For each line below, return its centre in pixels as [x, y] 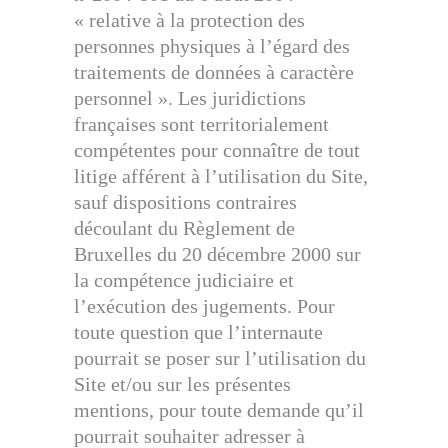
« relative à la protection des [189, 20]
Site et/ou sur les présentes [182, 384]
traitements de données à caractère [214, 72]
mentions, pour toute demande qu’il [219, 410]
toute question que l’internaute [198, 332]
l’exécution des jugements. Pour [204, 306]
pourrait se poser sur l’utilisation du [220, 358]
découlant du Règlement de [184, 228]
